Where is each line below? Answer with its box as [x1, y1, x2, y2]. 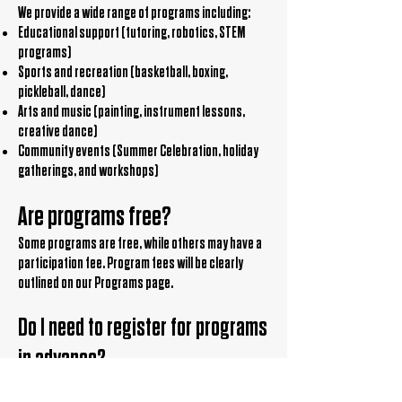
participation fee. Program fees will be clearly [18, 254, 243, 273]
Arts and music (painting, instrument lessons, [18, 102, 245, 121]
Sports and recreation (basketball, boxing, [18, 63, 228, 82]
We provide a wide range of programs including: [18, 4, 250, 22]
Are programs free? [18, 200, 171, 233]
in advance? [18, 344, 106, 375]
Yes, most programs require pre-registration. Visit [18, 376, 267, 395]
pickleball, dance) [18, 83, 105, 101]
